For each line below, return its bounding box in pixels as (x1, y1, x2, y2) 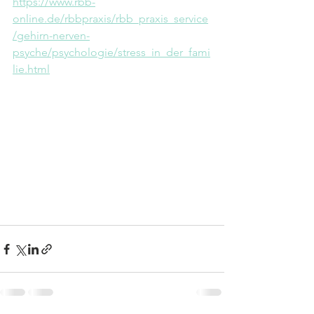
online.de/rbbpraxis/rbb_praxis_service (13, 12, 208, 25)
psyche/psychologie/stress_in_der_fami (13, 46, 210, 59)
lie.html (13, 62, 50, 76)
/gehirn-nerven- (13, 29, 90, 42)
